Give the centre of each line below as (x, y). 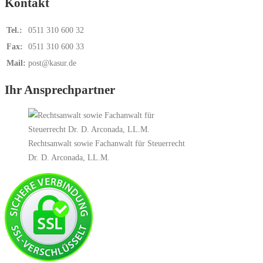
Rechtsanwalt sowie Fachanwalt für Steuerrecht (107, 144)
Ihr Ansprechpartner (60, 90)
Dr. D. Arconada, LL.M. (69, 158)
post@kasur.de (52, 63)
